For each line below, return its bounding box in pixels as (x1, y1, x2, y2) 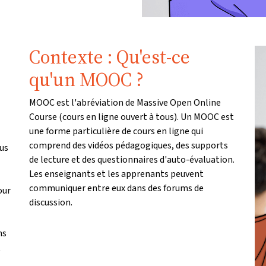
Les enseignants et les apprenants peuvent (29, 167, 204, 180)
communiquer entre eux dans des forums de (29, 182, 204, 195)
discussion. (29, 196, 72, 209)
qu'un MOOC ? (29, 66, 144, 93)
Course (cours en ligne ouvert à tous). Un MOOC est (29, 110, 234, 123)
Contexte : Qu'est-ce (29, 44, 190, 71)
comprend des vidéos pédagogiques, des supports (29, 139, 228, 152)
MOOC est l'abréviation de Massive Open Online (29, 96, 221, 109)
